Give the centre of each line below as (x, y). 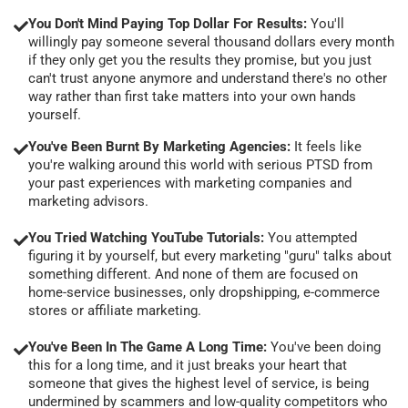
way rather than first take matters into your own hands (192, 96)
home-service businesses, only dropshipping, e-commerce (204, 292)
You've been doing (326, 347)
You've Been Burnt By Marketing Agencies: (161, 146)
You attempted (311, 237)
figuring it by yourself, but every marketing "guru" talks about (210, 255)
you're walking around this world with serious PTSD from (200, 164)
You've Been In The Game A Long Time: (149, 347)
